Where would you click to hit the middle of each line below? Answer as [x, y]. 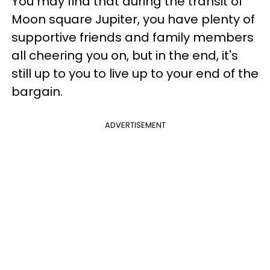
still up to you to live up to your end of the [135, 73]
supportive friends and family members [133, 37]
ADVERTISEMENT [135, 125]
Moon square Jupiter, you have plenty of [133, 19]
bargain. [37, 91]
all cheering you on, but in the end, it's [125, 55]
